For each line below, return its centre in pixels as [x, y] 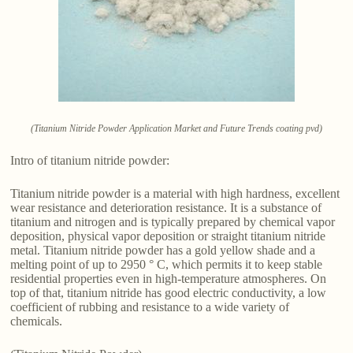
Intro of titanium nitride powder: [90, 161]
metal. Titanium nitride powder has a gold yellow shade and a [163, 251]
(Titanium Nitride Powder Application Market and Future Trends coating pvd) [176, 129]
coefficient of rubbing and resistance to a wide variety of [150, 307]
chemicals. [37, 321]
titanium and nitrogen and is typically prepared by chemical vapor [173, 222]
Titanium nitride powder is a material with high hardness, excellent [175, 194]
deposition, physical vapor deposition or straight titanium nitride [168, 236]
